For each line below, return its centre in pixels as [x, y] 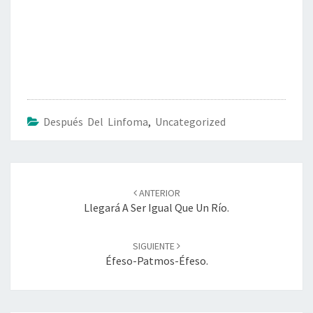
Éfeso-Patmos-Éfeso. [156, 260]
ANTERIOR [158, 192]
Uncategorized [190, 121]
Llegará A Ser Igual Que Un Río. [156, 207]
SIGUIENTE [155, 246]
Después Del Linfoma [96, 121]
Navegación [50, 170]
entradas [40, 203]
